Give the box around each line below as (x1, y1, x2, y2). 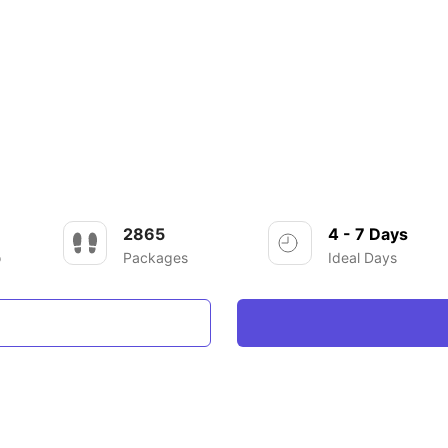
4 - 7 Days (327, 224, 408, 244)
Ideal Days (327, 249, 397, 266)
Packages (123, 249, 189, 266)
